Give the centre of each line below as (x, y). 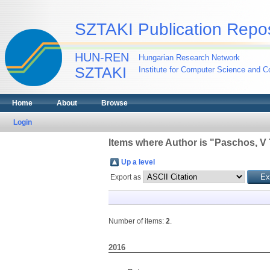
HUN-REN (102, 57)
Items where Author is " (161, 143)
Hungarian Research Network (189, 58)
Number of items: (137, 221)
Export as (126, 177)
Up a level (138, 162)
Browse (115, 103)
